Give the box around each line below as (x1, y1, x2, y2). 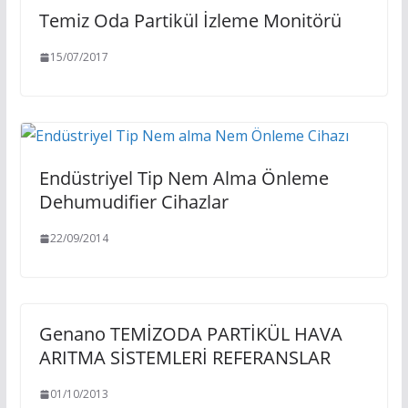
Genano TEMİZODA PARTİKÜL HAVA (38, 321, 342, 346)
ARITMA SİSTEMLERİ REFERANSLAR (38, 345, 331, 370)
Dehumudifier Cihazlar (38, 189, 229, 214)
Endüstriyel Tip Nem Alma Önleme (38, 166, 329, 190)
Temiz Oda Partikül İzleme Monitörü (38, 8, 342, 33)
